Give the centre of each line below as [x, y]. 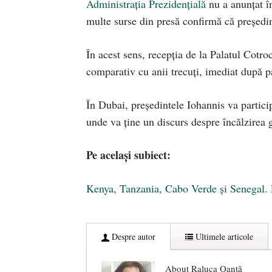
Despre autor [132, 237]
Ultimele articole [223, 237]
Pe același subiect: [128, 155]
